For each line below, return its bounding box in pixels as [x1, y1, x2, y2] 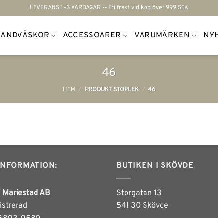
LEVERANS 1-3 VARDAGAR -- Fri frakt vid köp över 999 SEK [30, 3, 188, 12]
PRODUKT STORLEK [83, 86, 140, 94]
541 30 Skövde [116, 201, 168, 211]
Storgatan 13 [116, 188, 162, 199]
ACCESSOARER [62, 31, 121, 40]
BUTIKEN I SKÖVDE [116, 161, 194, 171]
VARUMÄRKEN [134, 31, 190, 40]
